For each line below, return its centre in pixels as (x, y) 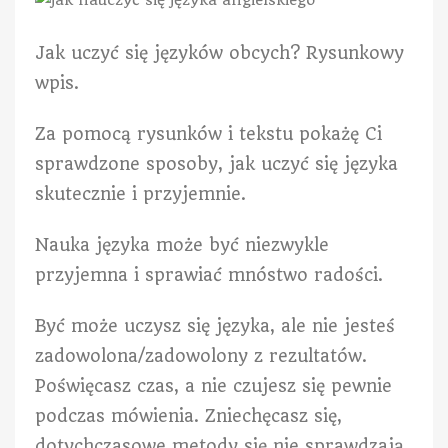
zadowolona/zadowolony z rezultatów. (201, 356)
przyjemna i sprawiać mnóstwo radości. (209, 275)
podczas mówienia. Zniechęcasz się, (188, 416)
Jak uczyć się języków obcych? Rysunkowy (219, 53)
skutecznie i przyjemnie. (140, 194)
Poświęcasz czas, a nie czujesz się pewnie (213, 386)
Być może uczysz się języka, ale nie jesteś (215, 326)
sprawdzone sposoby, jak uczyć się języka (216, 164)
